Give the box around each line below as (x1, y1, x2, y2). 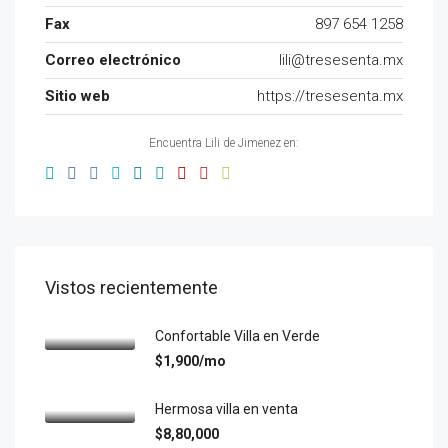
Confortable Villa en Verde (155, 328, 320, 344)
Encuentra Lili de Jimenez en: (149, 136, 299, 150)
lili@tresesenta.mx (279, 51, 403, 69)
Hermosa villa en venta (155, 401, 298, 417)
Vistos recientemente (45, 277, 218, 298)
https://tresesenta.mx (257, 87, 403, 105)
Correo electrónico (45, 51, 181, 69)
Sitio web (45, 87, 110, 105)
